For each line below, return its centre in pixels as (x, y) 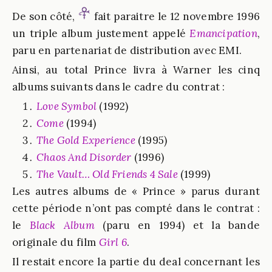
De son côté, (45, 16)
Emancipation (223, 33)
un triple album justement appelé (101, 33)
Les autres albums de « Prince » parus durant (136, 191)
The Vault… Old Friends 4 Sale (107, 174)
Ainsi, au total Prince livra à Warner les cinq (136, 70)
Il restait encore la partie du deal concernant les (136, 262)
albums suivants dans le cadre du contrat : (119, 87)
